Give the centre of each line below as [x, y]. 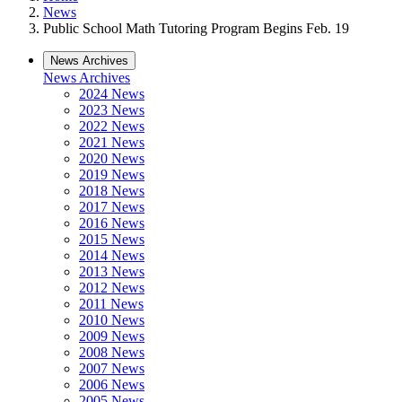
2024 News [112, 94]
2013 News [112, 271]
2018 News [112, 191]
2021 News [112, 142]
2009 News [112, 336]
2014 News [112, 255]
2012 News [112, 288]
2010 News [112, 320]
